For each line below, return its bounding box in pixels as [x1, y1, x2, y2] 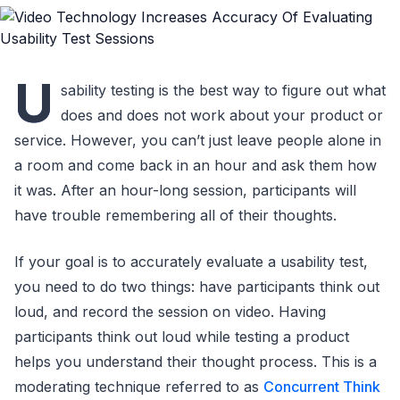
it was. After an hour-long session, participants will [14, 181, 356, 199]
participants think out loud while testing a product [14, 328, 349, 346]
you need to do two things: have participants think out [14, 278, 379, 296]
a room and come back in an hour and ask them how [14, 156, 377, 174]
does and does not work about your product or [61, 106, 383, 124]
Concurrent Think [263, 378, 380, 396]
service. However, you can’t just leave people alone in [14, 131, 381, 149]
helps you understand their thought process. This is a [14, 353, 377, 371]
